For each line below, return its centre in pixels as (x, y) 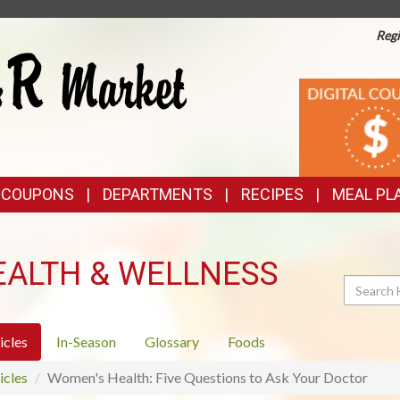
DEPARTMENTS (158, 194)
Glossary (171, 342)
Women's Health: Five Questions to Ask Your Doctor (207, 377)
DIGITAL (336, 89)
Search (364, 283)
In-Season (86, 342)
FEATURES (262, 122)
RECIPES (272, 194)
